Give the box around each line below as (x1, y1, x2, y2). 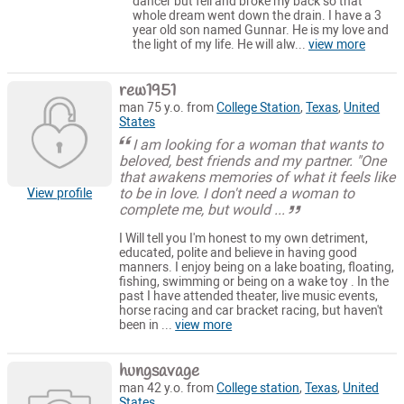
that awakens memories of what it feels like (119, 169, 396, 187)
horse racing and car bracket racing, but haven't (119, 302, 384, 318)
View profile (27, 185, 93, 201)
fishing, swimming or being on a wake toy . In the (119, 273, 390, 289)
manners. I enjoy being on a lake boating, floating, (119, 259, 395, 275)
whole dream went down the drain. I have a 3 (133, 7, 381, 23)
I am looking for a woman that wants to (133, 136, 384, 154)
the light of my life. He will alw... (133, 36, 308, 52)
